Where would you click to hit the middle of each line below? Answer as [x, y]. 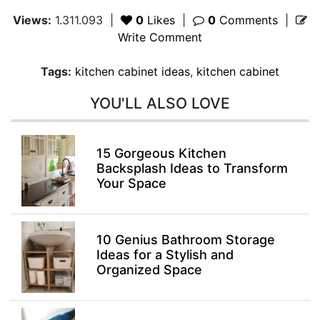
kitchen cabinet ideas [132, 71]
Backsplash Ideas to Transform [192, 168]
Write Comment [160, 37]
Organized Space [149, 269]
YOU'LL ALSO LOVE [160, 103]
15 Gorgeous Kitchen [161, 153]
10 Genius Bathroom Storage [185, 239]
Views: [32, 20]
